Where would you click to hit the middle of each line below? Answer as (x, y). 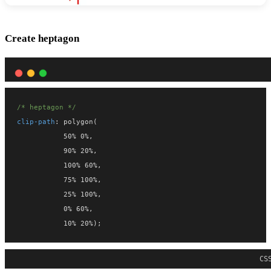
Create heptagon (42, 38)
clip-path (36, 121)
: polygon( (76, 121)
